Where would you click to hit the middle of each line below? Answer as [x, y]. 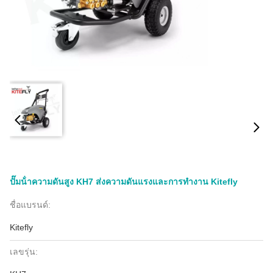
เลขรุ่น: [24, 252]
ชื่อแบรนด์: [30, 205]
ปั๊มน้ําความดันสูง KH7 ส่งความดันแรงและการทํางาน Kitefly [124, 182]
